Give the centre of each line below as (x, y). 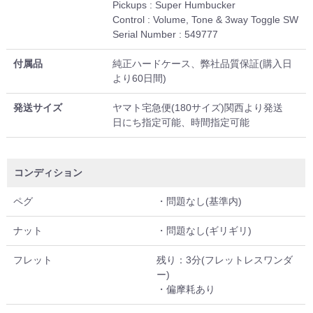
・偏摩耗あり (186, 290)
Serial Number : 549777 (166, 35)
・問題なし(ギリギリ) (204, 231)
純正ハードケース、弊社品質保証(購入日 (203, 64)
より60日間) (140, 79)
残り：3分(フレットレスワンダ (225, 260)
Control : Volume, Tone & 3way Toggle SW (206, 20)
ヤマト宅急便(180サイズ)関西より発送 (198, 108)
